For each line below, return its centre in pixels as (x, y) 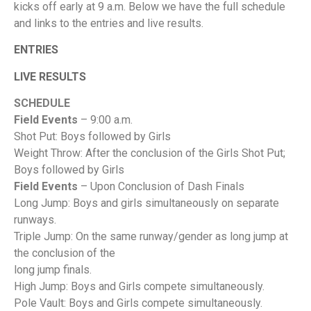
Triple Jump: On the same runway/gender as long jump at (151, 236)
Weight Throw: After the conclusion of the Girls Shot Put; (150, 153)
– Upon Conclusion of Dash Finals (162, 186)
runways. (35, 219)
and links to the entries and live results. (109, 23)
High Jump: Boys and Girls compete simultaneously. (139, 286)
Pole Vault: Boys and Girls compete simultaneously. (138, 303)
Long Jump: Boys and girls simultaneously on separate (146, 203)
